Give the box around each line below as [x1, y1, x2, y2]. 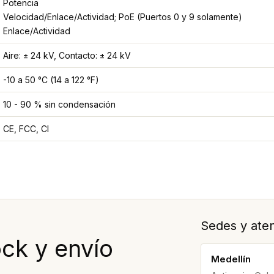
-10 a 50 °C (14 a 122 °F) [3, 75, 99, 86]
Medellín [210, 253, 251, 265]
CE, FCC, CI [3, 124, 49, 135]
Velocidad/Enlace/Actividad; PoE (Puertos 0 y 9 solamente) [3, 12, 242, 23]
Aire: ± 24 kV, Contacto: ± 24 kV [3, 50, 131, 61]
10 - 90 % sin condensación [3, 99, 116, 110]
